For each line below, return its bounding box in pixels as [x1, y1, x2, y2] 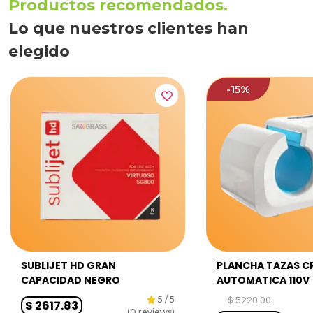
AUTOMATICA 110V [217, 273, 310, 287]
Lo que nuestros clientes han [8, 19, 249, 38]
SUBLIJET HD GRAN [21, 259, 116, 272]
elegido [8, 42, 70, 61]
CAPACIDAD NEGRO [21, 273, 120, 287]
